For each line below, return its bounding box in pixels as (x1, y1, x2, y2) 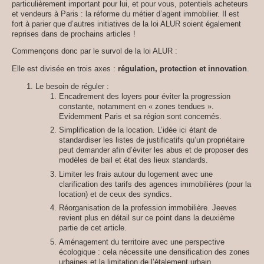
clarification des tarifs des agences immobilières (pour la (59, 179, 251, 189)
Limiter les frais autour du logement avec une (59, 169, 213, 179)
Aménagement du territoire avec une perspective (59, 237, 225, 246)
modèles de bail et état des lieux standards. (59, 156, 208, 165)
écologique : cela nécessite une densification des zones (59, 247, 250, 256)
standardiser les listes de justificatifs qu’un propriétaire (59, 136, 245, 145)
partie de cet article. (59, 223, 127, 233)
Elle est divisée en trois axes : (12, 64, 118, 74)
